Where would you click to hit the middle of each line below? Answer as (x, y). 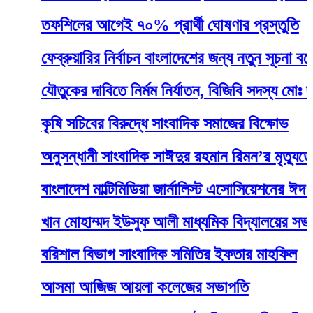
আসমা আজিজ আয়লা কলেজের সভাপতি (113, 287)
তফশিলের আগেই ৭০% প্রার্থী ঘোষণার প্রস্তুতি (138, 26)
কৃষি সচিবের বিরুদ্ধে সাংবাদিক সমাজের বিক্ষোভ (133, 123)
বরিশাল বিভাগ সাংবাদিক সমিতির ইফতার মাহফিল (137, 255)
